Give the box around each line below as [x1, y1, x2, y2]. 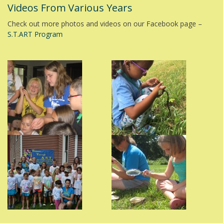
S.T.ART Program [7, 29, 63, 39]
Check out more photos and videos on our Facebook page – [7, 19, 202, 29]
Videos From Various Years [7, 1, 132, 15]
